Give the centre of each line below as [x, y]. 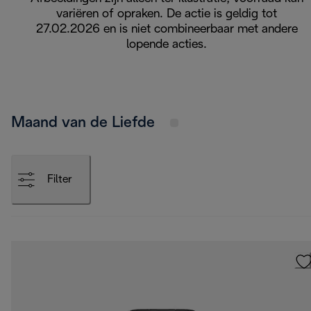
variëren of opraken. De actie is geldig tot [167, 15]
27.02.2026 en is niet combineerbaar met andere [167, 30]
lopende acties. [167, 45]
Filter [59, 179]
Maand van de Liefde [85, 123]
